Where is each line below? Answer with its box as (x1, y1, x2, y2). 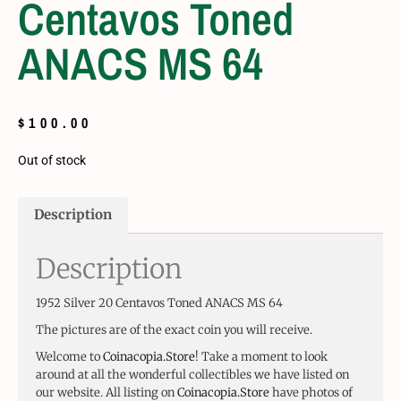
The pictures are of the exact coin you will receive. (36, 321, 312, 337)
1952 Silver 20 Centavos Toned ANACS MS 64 (36, 294, 283, 311)
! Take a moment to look (195, 348, 328, 364)
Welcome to (36, 348, 103, 364)
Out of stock (18, 152, 86, 167)
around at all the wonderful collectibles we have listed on (36, 366, 349, 382)
